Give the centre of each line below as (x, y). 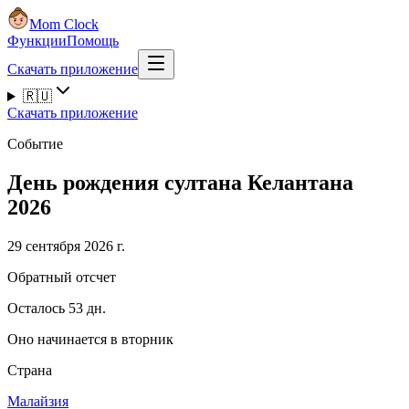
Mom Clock (64, 24)
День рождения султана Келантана (180, 182)
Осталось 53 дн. (57, 308)
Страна (30, 370)
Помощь (93, 41)
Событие (35, 144)
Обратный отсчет (62, 277)
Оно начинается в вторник (90, 339)
